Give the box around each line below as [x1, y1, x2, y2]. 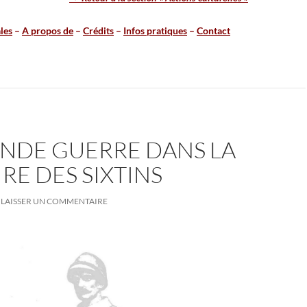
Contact [197, 25, 230, 36]
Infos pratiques [123, 25, 187, 36]
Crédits [83, 25, 114, 36]
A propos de [22, 25, 73, 36]
